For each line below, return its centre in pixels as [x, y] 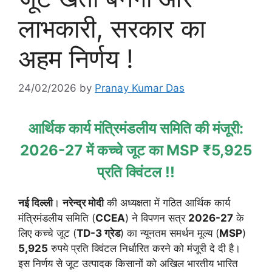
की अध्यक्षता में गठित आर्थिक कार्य [167, 203]
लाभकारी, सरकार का [112, 28]
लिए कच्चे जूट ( [47, 233]
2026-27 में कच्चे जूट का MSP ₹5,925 [136, 151]
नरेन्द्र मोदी [83, 203]
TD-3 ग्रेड [98, 233]
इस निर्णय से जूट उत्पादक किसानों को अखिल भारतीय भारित [128, 264]
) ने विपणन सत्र [157, 218]
